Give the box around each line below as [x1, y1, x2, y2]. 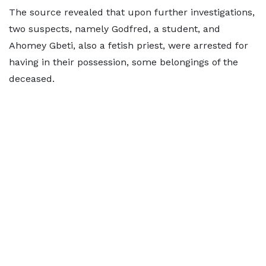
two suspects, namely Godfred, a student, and [9, 23, 220, 34]
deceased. [9, 73, 61, 84]
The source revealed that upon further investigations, [9, 7, 255, 18]
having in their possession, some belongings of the [9, 56, 238, 68]
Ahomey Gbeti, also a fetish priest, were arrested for [9, 40, 248, 51]
